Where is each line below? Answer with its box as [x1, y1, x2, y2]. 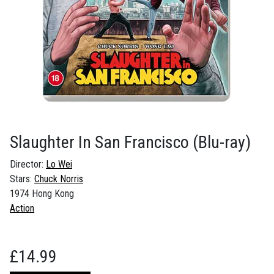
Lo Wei [46, 158, 72, 171]
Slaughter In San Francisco [10, 132, 193, 153]
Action [10, 202, 34, 215]
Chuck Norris [34, 173, 83, 185]
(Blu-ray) [193, 132, 251, 153]
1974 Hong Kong [10, 188, 74, 200]
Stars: [10, 173, 34, 185]
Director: [10, 158, 46, 171]
